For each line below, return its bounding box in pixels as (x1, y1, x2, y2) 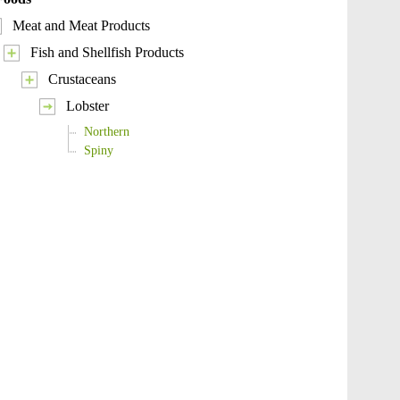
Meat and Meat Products (12, 18, 150, 33)
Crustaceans (48, 71, 116, 87)
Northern (84, 125, 129, 138)
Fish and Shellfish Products (30, 45, 184, 60)
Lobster (66, 98, 109, 113)
